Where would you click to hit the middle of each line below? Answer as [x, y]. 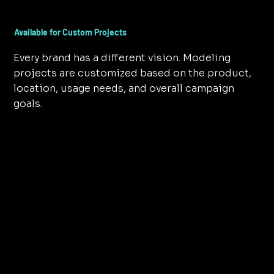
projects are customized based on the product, [133, 73]
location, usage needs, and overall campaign [124, 89]
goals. [28, 104]
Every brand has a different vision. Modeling [122, 58]
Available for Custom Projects [70, 32]
